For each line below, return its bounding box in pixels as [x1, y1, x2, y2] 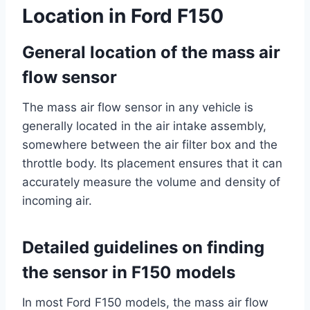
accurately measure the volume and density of [22, 175, 280, 190]
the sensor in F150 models [22, 262, 235, 283]
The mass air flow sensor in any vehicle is [22, 100, 253, 115]
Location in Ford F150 [22, 4, 224, 28]
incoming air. [22, 194, 92, 208]
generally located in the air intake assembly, [22, 119, 266, 134]
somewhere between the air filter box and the [22, 138, 277, 152]
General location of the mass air [22, 42, 280, 63]
